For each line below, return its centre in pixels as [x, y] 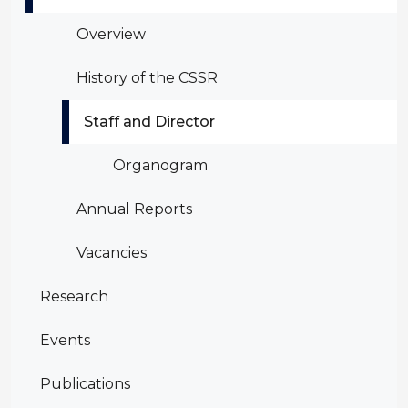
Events [65, 341]
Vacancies [112, 253]
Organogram [160, 166]
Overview [111, 35]
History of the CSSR [147, 78]
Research [74, 297]
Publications [85, 384]
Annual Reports [134, 209]
